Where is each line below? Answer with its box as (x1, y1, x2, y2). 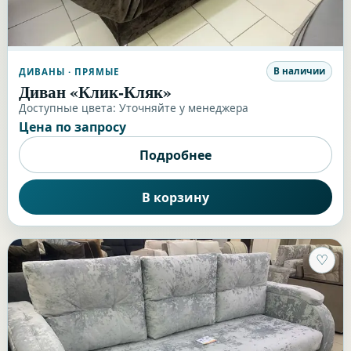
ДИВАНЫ (18, 65, 65, 78)
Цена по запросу (18, 118, 126, 136)
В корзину (141, 188, 209, 206)
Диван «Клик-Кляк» (18, 79, 172, 104)
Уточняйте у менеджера (118, 100, 248, 116)
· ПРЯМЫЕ (64, 65, 120, 78)
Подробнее (139, 146, 212, 164)
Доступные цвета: (18, 100, 119, 116)
